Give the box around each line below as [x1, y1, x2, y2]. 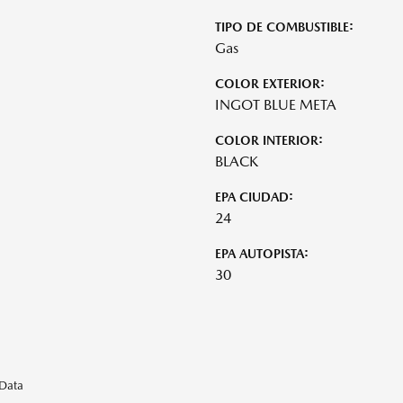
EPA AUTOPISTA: [215, 246, 309, 261]
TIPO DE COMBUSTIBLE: [215, 19, 354, 34]
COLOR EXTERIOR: [215, 76, 325, 91]
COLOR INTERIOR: [215, 132, 323, 148]
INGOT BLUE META [215, 95, 336, 113]
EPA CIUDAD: [215, 189, 293, 204]
